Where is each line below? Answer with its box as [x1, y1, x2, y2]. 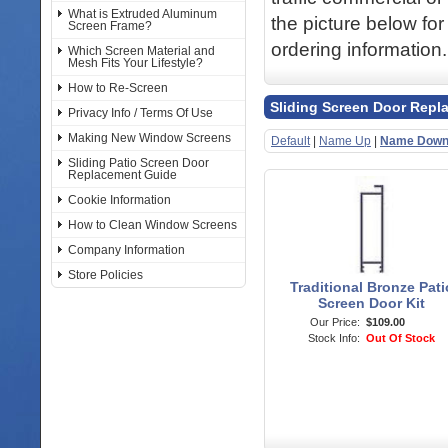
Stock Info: [308, 332, 360, 344]
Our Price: [310, 316, 360, 328]
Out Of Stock [366, 332, 435, 344]
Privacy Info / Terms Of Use [68, 106, 213, 120]
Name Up [319, 134, 371, 148]
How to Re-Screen [68, 81, 168, 95]
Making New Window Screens [68, 131, 231, 145]
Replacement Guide [68, 168, 177, 182]
